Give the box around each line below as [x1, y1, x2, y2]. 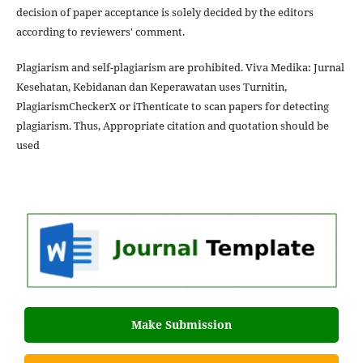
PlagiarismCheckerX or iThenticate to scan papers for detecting [15, 99, 329, 114]
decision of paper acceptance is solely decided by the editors [15, 5, 314, 20]
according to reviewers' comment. [15, 24, 185, 40]
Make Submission [131, 317, 232, 333]
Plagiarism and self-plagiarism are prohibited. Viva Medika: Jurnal [15, 60, 344, 75]
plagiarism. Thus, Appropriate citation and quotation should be [15, 118, 329, 134]
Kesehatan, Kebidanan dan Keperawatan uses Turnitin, [15, 79, 287, 95]
